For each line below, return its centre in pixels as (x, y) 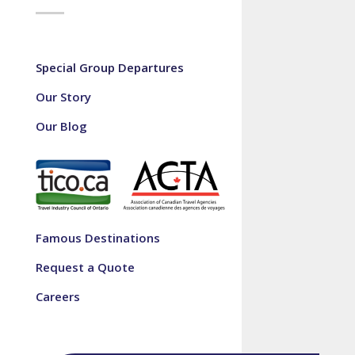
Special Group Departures (109, 68)
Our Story (63, 97)
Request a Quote (85, 267)
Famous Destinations (97, 237)
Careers (57, 296)
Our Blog (61, 126)
